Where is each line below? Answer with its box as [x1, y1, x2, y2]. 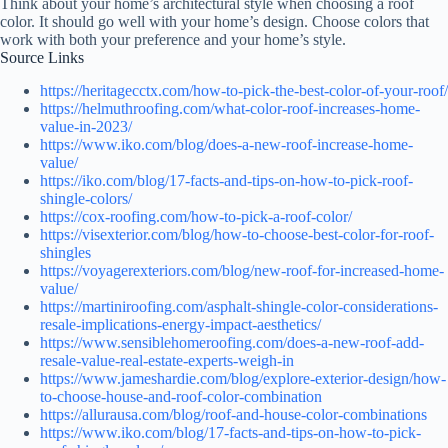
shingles [40, 244, 91, 262]
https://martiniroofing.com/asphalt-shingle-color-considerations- [40, 298, 438, 316]
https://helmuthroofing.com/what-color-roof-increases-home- [40, 100, 420, 118]
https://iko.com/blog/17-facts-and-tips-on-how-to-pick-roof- [40, 172, 413, 190]
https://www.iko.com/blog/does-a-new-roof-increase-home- [40, 136, 413, 154]
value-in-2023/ [40, 118, 132, 136]
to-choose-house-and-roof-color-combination [40, 388, 322, 406]
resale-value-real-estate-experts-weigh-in [40, 352, 294, 370]
